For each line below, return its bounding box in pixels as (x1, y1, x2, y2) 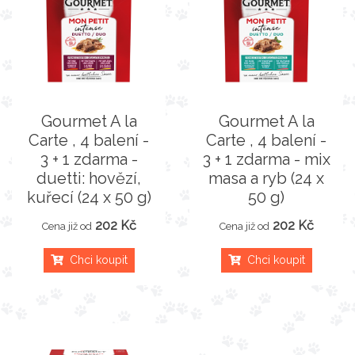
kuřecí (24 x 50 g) (26, 188, 151, 207)
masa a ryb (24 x (208, 169, 324, 188)
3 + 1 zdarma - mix (202, 150, 330, 169)
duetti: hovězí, (36, 169, 141, 188)
